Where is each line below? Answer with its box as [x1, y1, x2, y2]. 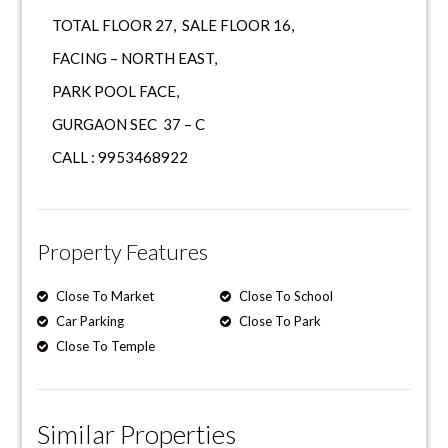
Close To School [236, 287, 334, 304]
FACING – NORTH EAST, [52, 48, 218, 67]
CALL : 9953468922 [52, 147, 189, 166]
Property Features [37, 237, 209, 265]
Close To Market [53, 287, 155, 304]
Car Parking [53, 312, 125, 329]
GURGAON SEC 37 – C [52, 114, 206, 133]
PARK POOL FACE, [52, 81, 180, 100]
